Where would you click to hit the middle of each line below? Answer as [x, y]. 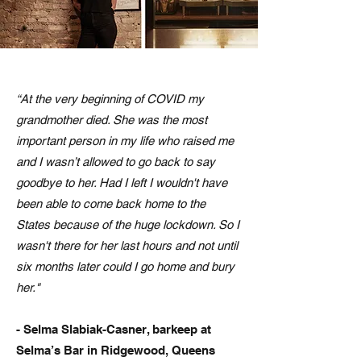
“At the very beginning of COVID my [110, 99]
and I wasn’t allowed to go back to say [116, 162]
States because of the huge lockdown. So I [128, 225]
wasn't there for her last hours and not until [127, 246]
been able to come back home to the [111, 204]
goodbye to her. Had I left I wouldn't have [122, 183]
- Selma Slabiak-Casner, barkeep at [114, 330]
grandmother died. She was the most [112, 120]
